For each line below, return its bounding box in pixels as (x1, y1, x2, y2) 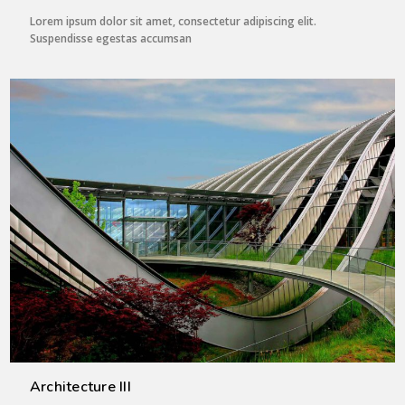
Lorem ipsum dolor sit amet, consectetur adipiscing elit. (29, 14, 316, 30)
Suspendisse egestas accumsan (29, 31, 192, 47)
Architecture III (29, 376, 131, 397)
